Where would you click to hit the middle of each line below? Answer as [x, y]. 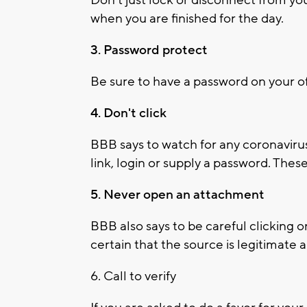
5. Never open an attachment [177, 194]
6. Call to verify [133, 276]
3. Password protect [149, 50]
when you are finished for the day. [187, 18]
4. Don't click [128, 113]
